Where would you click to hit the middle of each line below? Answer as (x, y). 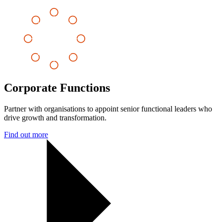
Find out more (26, 134)
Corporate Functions (57, 87)
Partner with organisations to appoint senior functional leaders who (108, 109)
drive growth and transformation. (55, 117)
